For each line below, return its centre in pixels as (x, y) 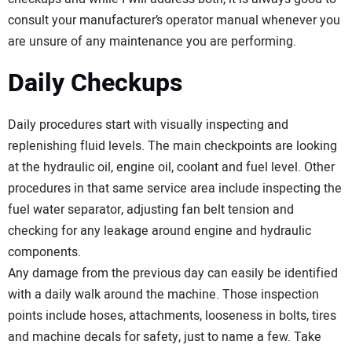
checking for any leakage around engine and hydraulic (159, 231)
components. (44, 252)
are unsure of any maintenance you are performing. (152, 41)
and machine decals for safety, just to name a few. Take (165, 337)
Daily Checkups (95, 83)
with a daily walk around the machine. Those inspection (163, 294)
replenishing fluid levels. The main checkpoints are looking (172, 146)
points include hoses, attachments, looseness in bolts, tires (172, 315)
